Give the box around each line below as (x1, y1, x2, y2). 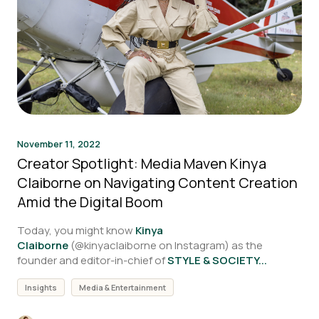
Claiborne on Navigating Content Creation (17, 173, 298, 192)
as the (231, 238, 263, 253)
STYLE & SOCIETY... (165, 253, 267, 268)
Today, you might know (17, 223, 135, 238)
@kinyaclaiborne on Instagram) (75, 238, 231, 253)
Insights (25, 282, 57, 293)
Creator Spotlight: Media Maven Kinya (17, 154, 266, 173)
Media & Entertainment (79, 282, 166, 293)
